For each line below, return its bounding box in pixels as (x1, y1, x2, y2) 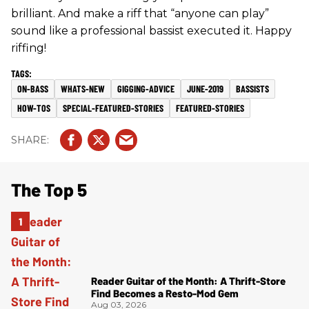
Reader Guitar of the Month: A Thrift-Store (91, 274, 286, 287)
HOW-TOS (17, 102, 50, 114)
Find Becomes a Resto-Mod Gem (91, 286, 239, 299)
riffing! (11, 41, 46, 54)
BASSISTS (236, 83, 269, 94)
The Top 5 (11, 179, 87, 200)
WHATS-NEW (61, 83, 105, 94)
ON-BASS (17, 83, 48, 94)
